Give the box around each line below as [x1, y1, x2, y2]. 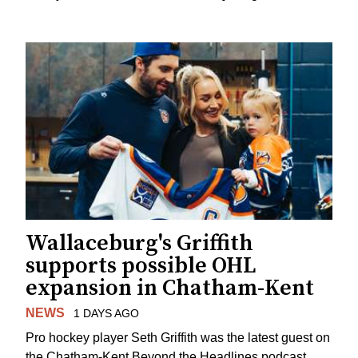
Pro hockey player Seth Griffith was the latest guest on [26, 330, 330, 344]
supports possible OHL [26, 252, 257, 280]
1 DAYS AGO [73, 307, 139, 320]
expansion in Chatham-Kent [26, 274, 314, 303]
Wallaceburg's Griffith [26, 229, 253, 258]
